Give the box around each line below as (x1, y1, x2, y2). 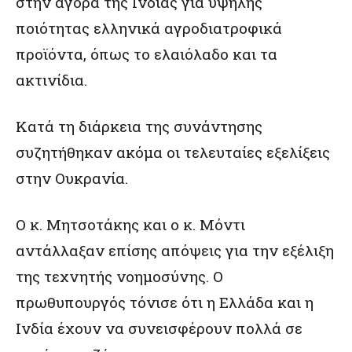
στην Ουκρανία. (16, 168, 128, 188)
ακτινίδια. (16, 70, 87, 90)
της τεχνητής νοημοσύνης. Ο (16, 266, 223, 286)
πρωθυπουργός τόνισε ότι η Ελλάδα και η (16, 292, 313, 312)
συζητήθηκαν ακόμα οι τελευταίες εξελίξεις (16, 142, 330, 162)
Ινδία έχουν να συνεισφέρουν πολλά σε (16, 318, 302, 338)
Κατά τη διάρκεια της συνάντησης (16, 116, 262, 136)
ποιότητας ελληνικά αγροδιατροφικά (16, 18, 282, 38)
